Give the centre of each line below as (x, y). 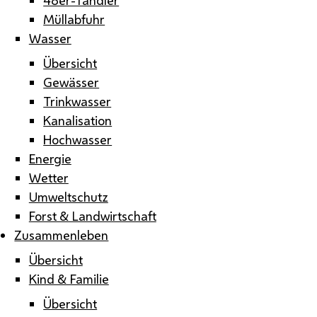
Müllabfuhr (74, 19)
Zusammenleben (62, 235)
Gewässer (71, 82)
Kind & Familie (69, 278)
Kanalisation (78, 120)
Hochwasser (78, 139)
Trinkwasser (77, 101)
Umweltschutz (68, 196)
